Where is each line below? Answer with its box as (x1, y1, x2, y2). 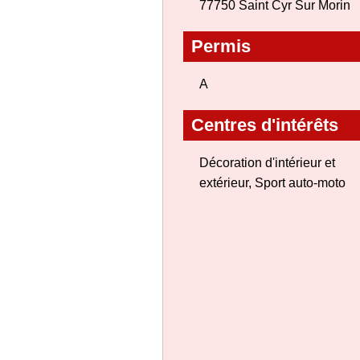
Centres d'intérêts (191, 115, 338, 135)
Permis (191, 36, 251, 56)
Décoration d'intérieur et (199, 156, 335, 170)
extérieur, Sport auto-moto (199, 176, 346, 190)
